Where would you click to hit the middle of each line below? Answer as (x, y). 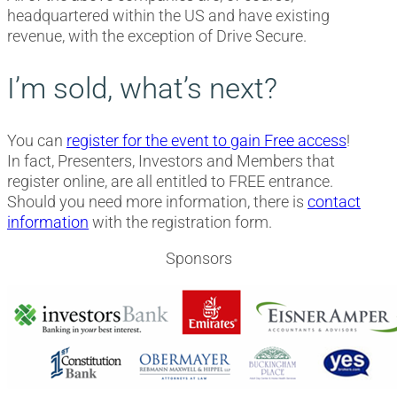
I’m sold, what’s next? (142, 88)
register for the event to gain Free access (206, 141)
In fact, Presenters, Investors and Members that (171, 161)
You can (37, 141)
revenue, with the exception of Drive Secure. (157, 35)
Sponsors (198, 259)
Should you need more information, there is (157, 202)
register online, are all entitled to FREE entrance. (170, 182)
